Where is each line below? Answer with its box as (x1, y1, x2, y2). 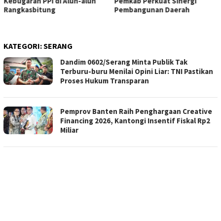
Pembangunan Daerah (3, 5, 79, 15)
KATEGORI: (3, 41, 43, 51)
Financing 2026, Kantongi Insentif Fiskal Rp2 (60, 116, 210, 126)
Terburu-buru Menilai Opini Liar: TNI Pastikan (60, 67, 213, 76)
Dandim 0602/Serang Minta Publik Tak (60, 57, 187, 67)
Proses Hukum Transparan (60, 76, 149, 86)
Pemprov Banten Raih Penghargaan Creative (60, 107, 212, 116)
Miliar (60, 125, 78, 135)
